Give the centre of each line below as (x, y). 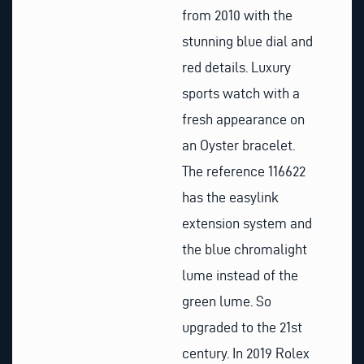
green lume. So (227, 301)
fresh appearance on (243, 119)
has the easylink (230, 197)
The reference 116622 (244, 171)
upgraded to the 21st (242, 327)
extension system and (247, 223)
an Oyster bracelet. (238, 145)
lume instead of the (240, 275)
